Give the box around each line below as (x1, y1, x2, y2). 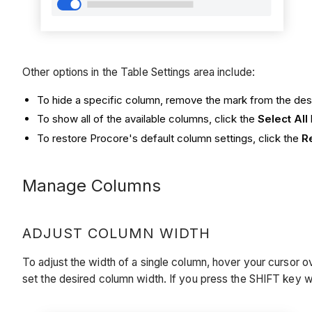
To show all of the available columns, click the (37, 112, 258, 126)
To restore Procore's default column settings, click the (37, 132, 302, 146)
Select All (258, 112, 308, 126)
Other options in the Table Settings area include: (22, 65, 255, 79)
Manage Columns (22, 175, 161, 196)
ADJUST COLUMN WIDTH (22, 225, 210, 242)
